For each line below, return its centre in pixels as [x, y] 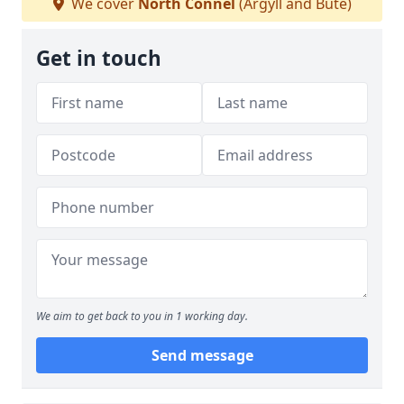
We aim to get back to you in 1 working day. [142, 316]
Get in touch [99, 58]
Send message [202, 355]
